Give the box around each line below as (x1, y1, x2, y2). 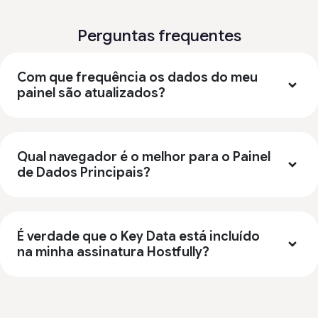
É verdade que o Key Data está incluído (17, 229, 260, 245)
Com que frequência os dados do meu (17, 70, 258, 86)
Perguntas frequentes (77, 26, 241, 47)
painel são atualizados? (17, 85, 165, 102)
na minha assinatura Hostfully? (17, 244, 209, 261)
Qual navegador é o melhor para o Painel (17, 149, 270, 165)
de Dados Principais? (17, 165, 150, 181)
